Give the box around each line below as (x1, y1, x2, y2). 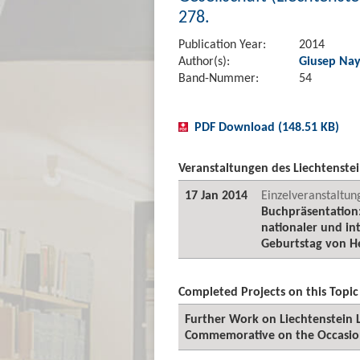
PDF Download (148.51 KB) (194, 118, 339, 134)
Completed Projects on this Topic (178, 283, 358, 299)
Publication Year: (178, 35, 266, 51)
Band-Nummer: (178, 69, 259, 85)
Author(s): (178, 52, 230, 68)
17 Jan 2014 (185, 186, 247, 202)
